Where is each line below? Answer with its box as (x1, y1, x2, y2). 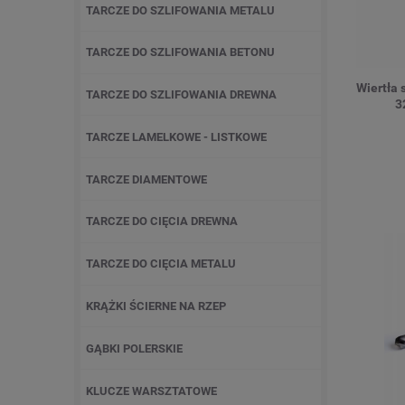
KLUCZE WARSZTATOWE (86, 383, 217, 398)
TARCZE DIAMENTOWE (86, 172, 207, 186)
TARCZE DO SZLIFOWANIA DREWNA (86, 88, 277, 102)
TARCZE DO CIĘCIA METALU (86, 257, 236, 271)
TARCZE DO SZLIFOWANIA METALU (86, 3, 275, 17)
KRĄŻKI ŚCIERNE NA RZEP (86, 298, 226, 313)
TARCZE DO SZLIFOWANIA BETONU (86, 45, 275, 60)
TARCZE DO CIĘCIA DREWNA (86, 214, 238, 229)
